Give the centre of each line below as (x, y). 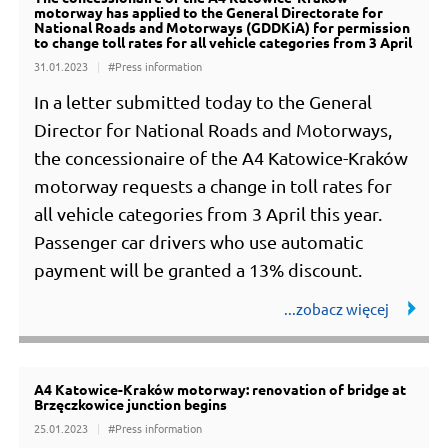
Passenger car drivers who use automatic (199, 242)
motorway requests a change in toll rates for (213, 186)
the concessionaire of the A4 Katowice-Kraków (221, 158)
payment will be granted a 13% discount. (198, 270)
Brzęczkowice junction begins (131, 404)
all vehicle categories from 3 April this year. (208, 214)
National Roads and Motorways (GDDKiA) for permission (222, 27)
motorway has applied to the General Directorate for (209, 12)
